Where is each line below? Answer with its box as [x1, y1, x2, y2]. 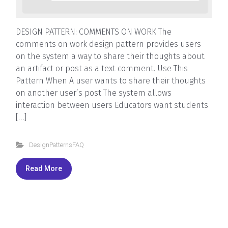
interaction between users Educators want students [16, 100, 208, 110]
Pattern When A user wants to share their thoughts [16, 75, 206, 85]
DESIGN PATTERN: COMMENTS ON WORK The [16, 26, 172, 37]
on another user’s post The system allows [16, 88, 172, 98]
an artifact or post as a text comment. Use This [16, 63, 188, 73]
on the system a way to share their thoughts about [16, 51, 205, 61]
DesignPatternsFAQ [28, 140, 84, 149]
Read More [25, 164, 62, 173]
